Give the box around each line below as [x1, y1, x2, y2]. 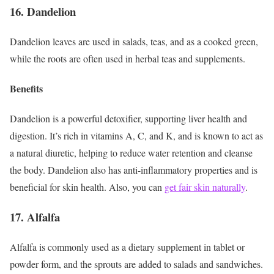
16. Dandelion [10, 2, 76, 20]
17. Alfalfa [10, 208, 60, 225]
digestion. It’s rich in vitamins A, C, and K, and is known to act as [10, 129, 263, 143]
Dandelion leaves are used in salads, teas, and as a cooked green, [10, 34, 258, 48]
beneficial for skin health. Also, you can [10, 180, 165, 194]
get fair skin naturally [165, 180, 245, 194]
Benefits [10, 81, 43, 95]
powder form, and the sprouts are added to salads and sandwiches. [10, 257, 263, 270]
